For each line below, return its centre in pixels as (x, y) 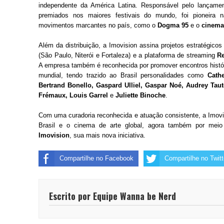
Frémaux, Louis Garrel (73, 95)
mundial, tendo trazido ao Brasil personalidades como (123, 75)
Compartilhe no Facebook (96, 158)
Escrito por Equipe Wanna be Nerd (112, 196)
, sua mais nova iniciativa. (107, 135)
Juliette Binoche (140, 95)
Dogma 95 (173, 25)
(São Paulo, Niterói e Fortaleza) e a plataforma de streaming (128, 55)
